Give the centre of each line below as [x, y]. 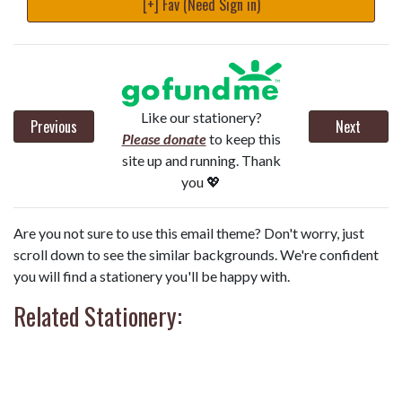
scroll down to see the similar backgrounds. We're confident [196, 255]
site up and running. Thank [201, 161]
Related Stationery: [98, 316]
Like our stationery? [201, 118]
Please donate [164, 139]
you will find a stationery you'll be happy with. [152, 276]
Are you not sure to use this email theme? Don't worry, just [189, 233]
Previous [53, 126]
